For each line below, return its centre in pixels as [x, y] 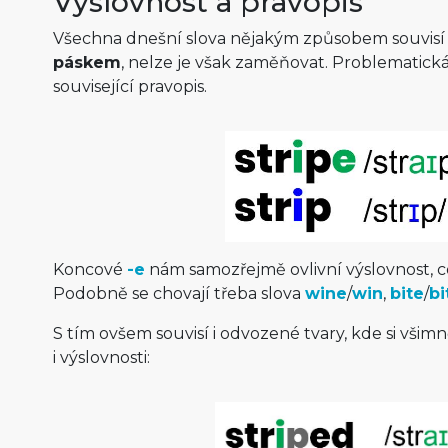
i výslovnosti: [101, 357]
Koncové [89, 269]
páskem [86, 63]
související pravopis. [129, 87]
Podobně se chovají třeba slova [178, 293]
